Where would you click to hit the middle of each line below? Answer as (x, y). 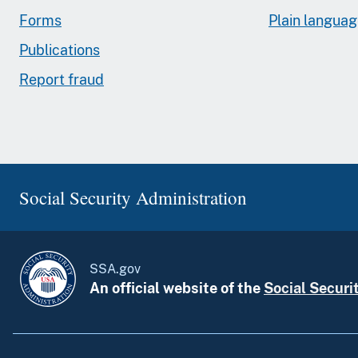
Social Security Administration (133, 197)
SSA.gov (115, 268)
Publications (60, 50)
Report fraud (62, 79)
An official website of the (177, 288)
